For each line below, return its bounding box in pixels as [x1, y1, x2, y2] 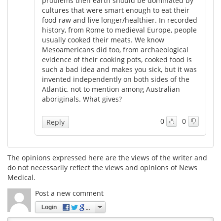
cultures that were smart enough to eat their [42, 5, 189, 15]
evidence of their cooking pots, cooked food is [42, 54, 192, 64]
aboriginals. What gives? [42, 94, 122, 104]
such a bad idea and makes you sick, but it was [42, 64, 197, 74]
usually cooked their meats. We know [42, 35, 164, 44]
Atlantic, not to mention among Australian [42, 84, 180, 94]
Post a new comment [35, 188, 104, 198]
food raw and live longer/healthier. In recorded [42, 15, 197, 25]
